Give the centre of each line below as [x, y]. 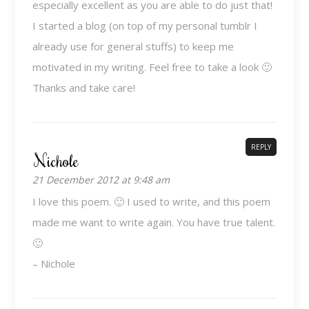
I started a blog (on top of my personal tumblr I [145, 25]
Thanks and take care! [84, 87]
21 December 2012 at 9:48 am [101, 179]
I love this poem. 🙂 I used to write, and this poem [152, 201]
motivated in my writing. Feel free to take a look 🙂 [152, 67]
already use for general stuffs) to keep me [133, 46]
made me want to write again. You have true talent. [154, 222]
